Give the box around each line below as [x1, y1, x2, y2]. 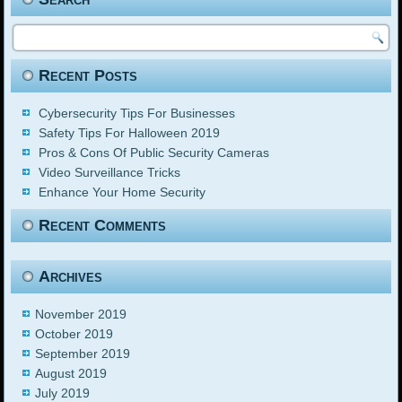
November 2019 [35, 307, 127, 322]
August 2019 [35, 366, 108, 381]
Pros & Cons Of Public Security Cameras [39, 145, 270, 161]
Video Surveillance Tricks [39, 165, 181, 180]
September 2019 [35, 346, 131, 362]
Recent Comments [39, 216, 167, 235]
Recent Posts [39, 66, 138, 85]
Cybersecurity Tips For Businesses [39, 106, 236, 121]
